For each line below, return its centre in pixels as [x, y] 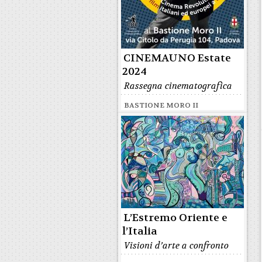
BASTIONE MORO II [161, 105]
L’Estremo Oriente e [175, 218]
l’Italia [140, 231]
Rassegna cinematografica [178, 86]
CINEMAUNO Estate [177, 58]
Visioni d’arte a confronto [176, 246]
